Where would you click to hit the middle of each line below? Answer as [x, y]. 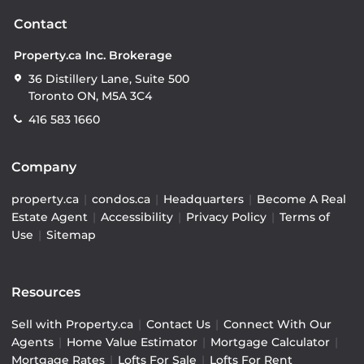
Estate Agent [50, 217]
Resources [46, 292]
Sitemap [71, 235]
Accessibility [137, 217]
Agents [32, 342]
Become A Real [301, 199]
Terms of [305, 217]
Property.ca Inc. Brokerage [93, 56]
